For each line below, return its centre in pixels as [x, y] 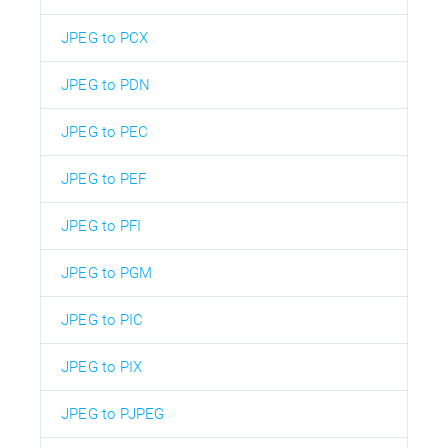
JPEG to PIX [102, 366]
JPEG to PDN [106, 84]
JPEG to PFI [101, 225]
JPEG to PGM [107, 272]
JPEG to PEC [105, 131]
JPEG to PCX [105, 37]
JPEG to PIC [102, 319]
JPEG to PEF [104, 178]
